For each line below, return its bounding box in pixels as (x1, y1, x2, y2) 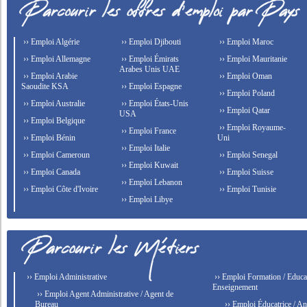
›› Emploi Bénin (21, 133, 76, 143)
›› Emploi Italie (119, 143, 171, 153)
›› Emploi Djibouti (119, 37, 182, 47)
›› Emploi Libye (119, 195, 173, 205)
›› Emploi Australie (21, 99, 86, 109)
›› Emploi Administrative (25, 272, 108, 282)
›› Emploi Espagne (119, 82, 182, 92)
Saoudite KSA (21, 82, 69, 92)
